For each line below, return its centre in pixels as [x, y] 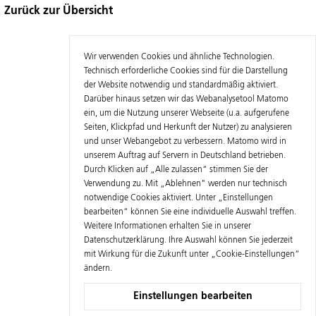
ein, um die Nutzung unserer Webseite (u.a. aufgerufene [187, 114]
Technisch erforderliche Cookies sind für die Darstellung [186, 71]
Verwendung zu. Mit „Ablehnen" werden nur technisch [186, 184]
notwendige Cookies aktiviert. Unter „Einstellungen [178, 198]
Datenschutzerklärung [124, 241]
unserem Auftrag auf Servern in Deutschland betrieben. [185, 156]
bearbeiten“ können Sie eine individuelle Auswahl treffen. [190, 212]
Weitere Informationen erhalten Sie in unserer [168, 226]
